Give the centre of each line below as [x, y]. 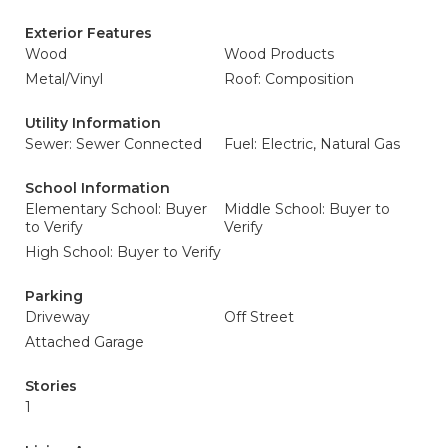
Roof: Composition [289, 79]
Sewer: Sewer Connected [113, 144]
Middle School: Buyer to [307, 209]
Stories [51, 386]
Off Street [259, 317]
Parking [54, 296]
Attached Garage [84, 342]
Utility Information [93, 123]
